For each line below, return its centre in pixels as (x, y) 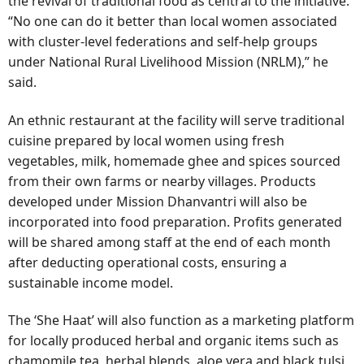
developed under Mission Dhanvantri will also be (158, 201)
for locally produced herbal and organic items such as (173, 341)
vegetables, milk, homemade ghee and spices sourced (174, 160)
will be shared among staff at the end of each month (169, 242)
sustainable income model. (91, 282)
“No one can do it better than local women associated (173, 22)
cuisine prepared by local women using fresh (146, 140)
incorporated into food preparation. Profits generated (175, 221)
